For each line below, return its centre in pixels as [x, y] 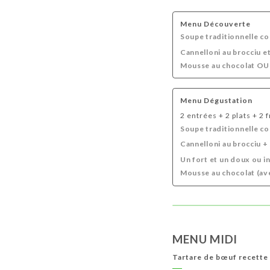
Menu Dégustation [216, 101]
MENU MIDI [205, 239]
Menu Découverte [215, 24]
